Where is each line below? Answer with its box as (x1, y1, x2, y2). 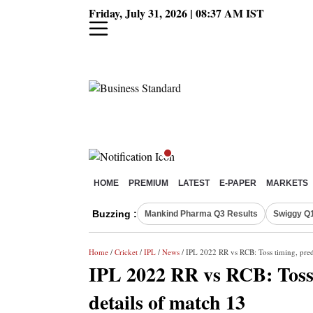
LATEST (178, 179, 210, 187)
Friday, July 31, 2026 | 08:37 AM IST (89, 5, 264, 21)
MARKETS (266, 179, 308, 187)
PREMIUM (129, 179, 168, 187)
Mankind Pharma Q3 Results (145, 209, 258, 219)
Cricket (115, 247, 138, 257)
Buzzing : (92, 208, 137, 219)
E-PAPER (219, 179, 256, 187)
